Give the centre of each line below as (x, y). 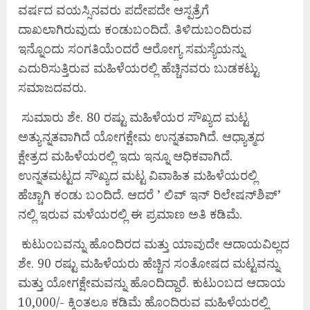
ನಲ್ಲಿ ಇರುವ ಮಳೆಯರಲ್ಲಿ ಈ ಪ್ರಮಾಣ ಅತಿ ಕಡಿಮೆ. (130, 214)
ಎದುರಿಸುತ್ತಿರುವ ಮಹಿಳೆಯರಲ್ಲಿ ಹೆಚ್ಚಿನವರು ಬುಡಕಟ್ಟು (138, 68)
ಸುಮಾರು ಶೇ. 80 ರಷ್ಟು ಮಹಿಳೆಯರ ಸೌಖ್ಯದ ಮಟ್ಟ (135, 117)
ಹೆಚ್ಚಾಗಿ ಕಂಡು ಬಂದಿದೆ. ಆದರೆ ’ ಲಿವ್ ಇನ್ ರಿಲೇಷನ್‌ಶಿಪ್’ (149, 195)
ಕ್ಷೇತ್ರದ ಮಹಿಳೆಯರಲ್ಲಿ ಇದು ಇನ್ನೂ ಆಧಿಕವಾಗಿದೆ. (125, 156)
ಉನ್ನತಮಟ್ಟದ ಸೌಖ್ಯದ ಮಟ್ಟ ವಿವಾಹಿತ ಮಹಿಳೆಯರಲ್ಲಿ (138, 175)
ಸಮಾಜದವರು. (52, 88)
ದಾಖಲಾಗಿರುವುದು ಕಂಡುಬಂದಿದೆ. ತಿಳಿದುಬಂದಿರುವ (135, 29)
